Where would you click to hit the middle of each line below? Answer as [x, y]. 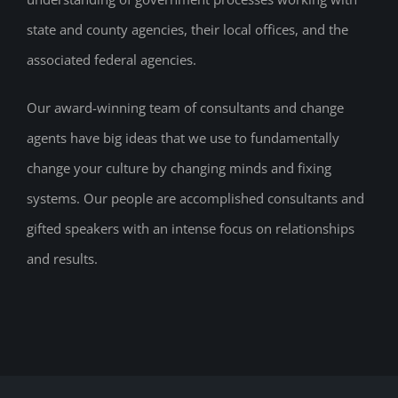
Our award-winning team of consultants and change [185, 108]
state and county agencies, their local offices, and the [187, 30]
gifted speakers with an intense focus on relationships [191, 229]
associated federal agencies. [111, 60]
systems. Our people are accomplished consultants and [195, 199]
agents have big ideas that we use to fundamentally [183, 138]
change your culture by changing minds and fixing [179, 168]
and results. [62, 259]
